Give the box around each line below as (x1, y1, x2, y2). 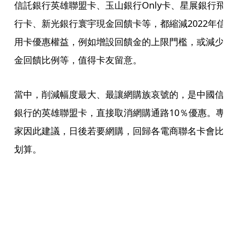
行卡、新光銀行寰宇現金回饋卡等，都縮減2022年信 (14, 17, 226, 29)
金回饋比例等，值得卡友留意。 (14, 54, 142, 66)
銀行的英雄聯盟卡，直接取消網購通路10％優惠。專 (14, 106, 225, 119)
